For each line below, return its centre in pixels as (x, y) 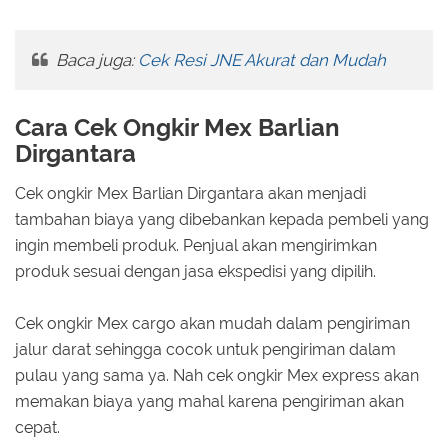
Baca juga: (94, 59)
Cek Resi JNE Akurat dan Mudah (261, 59)
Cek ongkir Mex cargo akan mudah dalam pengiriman (212, 324)
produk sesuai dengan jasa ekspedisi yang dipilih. (195, 272)
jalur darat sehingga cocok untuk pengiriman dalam (205, 350)
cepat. (37, 428)
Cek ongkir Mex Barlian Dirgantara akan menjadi (190, 194)
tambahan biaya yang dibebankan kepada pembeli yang (222, 220)
